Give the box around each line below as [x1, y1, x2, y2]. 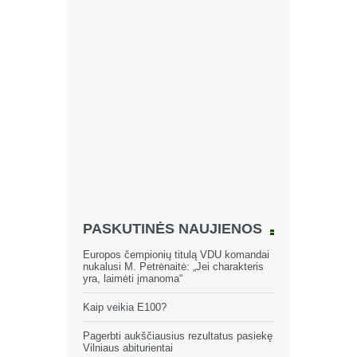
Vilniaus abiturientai [83, 342, 173, 354]
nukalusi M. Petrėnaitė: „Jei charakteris [83, 261, 264, 273]
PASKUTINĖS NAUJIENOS [83, 221, 262, 237]
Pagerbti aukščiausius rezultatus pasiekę [83, 330, 273, 342]
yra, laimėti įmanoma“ [83, 273, 182, 284]
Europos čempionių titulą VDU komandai [83, 249, 269, 261]
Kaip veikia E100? [83, 301, 167, 313]
